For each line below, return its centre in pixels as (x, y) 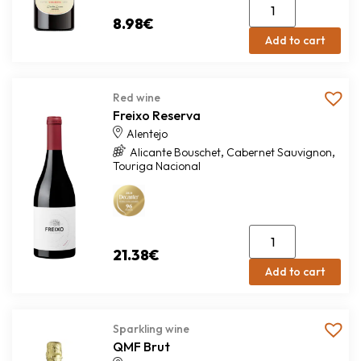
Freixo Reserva (156, 115)
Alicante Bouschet (175, 152)
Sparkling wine (151, 329)
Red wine (136, 98)
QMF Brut (141, 346)
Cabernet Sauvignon (279, 152)
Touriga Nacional (156, 166)
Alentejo (147, 134)
